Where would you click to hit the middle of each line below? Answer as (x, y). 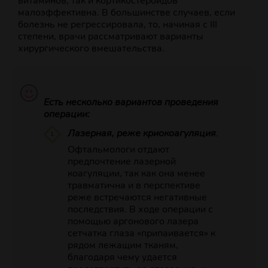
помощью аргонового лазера (133, 222)
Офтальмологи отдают (118, 150)
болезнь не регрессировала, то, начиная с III (118, 25)
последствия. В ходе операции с (140, 210)
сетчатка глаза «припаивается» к (141, 234)
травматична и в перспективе (134, 186)
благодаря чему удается (122, 258)
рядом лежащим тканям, (123, 246)
